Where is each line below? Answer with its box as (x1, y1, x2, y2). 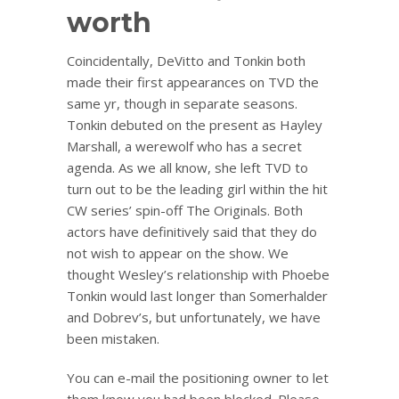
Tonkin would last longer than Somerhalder (67, 286, 328, 305)
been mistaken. (67, 329, 159, 347)
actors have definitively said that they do (67, 222, 317, 240)
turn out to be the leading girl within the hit (67, 179, 328, 198)
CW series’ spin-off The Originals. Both (67, 200, 303, 219)
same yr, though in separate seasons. (67, 94, 297, 112)
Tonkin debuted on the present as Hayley (67, 115, 322, 134)
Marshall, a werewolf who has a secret (67, 136, 302, 155)
